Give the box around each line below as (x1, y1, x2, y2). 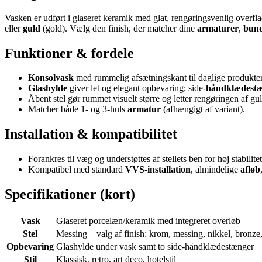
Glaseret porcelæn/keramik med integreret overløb (56, 216, 240, 226)
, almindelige (191, 164, 240, 175)
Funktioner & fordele (5, 45, 134, 61)
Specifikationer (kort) (5, 187, 135, 202)
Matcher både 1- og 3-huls (28, 104, 127, 115)
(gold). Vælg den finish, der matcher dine (40, 23, 197, 33)
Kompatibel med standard (28, 164, 125, 175)
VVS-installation (125, 164, 191, 175)
